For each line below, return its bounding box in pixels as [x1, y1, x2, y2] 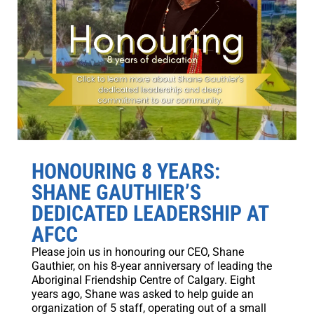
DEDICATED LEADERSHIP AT [31, 201, 268, 226]
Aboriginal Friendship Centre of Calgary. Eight [31, 273, 255, 287]
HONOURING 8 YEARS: [31, 159, 220, 184]
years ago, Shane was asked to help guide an [31, 287, 254, 301]
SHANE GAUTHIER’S [31, 180, 201, 205]
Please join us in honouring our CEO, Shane [31, 245, 244, 259]
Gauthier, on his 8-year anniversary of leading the [31, 259, 272, 273]
